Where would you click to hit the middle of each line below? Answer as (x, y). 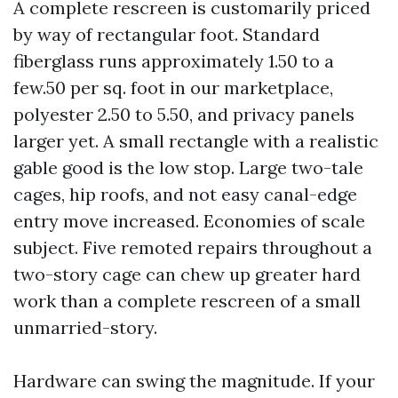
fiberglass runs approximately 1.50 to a (174, 61)
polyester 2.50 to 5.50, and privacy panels (184, 114)
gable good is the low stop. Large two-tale (188, 167)
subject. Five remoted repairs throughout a (193, 247)
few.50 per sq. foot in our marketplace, (173, 88)
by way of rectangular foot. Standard (167, 34)
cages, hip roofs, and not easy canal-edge (185, 194)
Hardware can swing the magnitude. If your (194, 381)
